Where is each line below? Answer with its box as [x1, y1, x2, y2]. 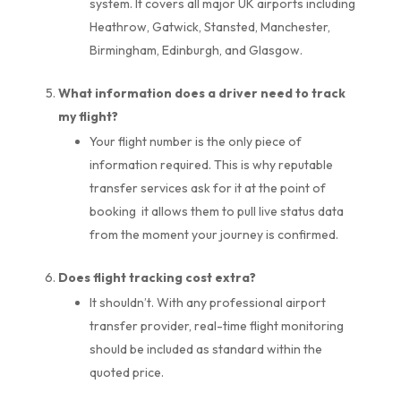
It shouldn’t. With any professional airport [89, 294, 326, 311]
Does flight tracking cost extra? [57, 269, 256, 286]
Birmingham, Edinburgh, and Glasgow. [89, 41, 303, 58]
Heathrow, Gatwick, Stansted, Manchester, [89, 18, 330, 35]
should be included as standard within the [89, 340, 322, 357]
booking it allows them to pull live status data [89, 202, 344, 219]
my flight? [57, 107, 118, 124]
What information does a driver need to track [57, 84, 346, 101]
